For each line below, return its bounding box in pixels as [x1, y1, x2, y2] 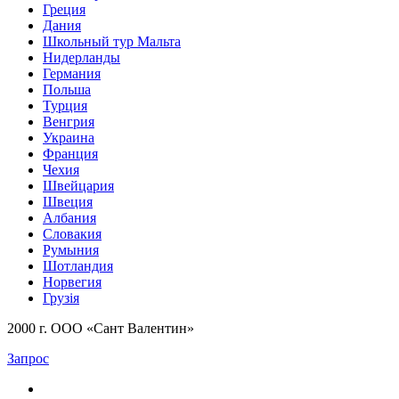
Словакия [43, 226, 102, 242]
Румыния [43, 242, 99, 258]
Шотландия [43, 258, 113, 274]
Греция [43, 2, 85, 18]
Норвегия [43, 274, 102, 290]
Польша [43, 82, 91, 98]
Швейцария [43, 178, 114, 194]
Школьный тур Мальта [43, 34, 181, 50]
